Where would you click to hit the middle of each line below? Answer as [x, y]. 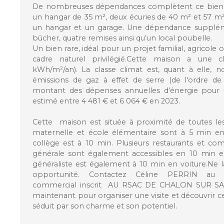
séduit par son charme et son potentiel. [105, 206]
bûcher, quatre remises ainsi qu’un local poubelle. [122, 38]
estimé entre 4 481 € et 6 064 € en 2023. [106, 101]
